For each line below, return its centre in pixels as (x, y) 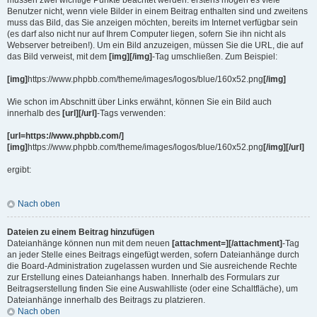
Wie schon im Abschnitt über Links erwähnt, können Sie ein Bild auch (139, 102)
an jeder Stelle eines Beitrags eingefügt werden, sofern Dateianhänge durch (153, 255)
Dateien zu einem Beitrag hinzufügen (81, 232)
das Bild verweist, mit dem (58, 57)
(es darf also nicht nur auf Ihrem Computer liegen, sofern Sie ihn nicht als (146, 34)
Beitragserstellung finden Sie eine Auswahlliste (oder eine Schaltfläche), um (152, 289)
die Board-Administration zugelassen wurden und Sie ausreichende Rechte (152, 266)
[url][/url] (80, 113)
